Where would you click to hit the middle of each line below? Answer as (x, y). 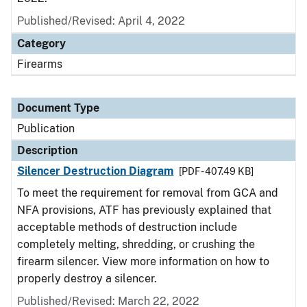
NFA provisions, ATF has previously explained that (144, 210)
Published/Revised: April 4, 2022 (101, 21)
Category (41, 44)
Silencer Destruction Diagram (96, 171)
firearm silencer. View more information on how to (143, 261)
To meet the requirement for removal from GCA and (148, 193)
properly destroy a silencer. (87, 279)
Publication (46, 128)
